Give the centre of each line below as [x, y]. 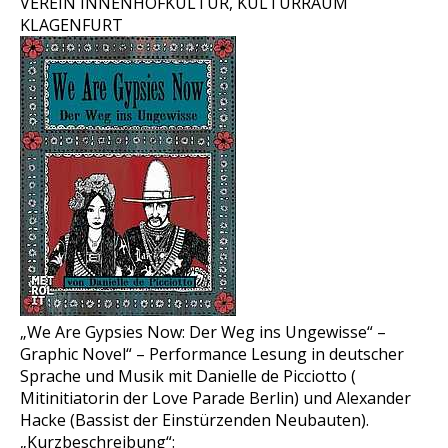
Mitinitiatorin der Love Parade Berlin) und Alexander [215, 398]
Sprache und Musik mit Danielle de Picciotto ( [188, 376]
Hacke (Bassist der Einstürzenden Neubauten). [194, 420]
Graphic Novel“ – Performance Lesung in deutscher [212, 354]
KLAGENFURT [71, 25]
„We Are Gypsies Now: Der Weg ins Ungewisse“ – [203, 332]
